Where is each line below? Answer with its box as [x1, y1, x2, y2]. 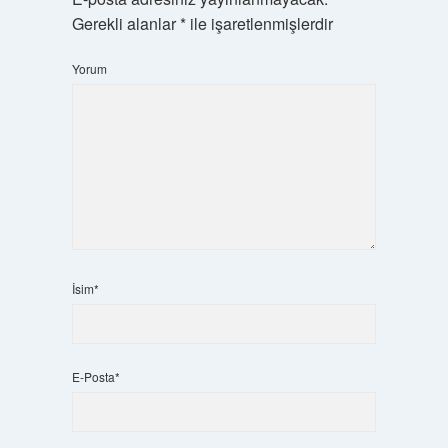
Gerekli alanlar [71, 12, 180, 35]
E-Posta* [71, 368, 120, 385]
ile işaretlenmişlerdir [185, 12, 333, 35]
